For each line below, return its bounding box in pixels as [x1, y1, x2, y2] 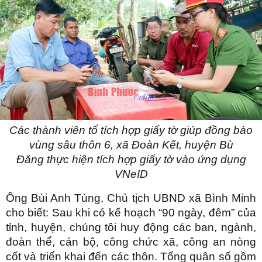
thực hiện [43, 153, 94, 166]
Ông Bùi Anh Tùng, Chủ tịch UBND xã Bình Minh [6, 191, 256, 204]
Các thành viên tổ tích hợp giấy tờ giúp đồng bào [9, 123, 253, 136]
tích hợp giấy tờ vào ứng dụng [93, 153, 246, 166]
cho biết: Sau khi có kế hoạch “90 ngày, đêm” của [6, 206, 256, 219]
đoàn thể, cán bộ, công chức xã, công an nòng [6, 235, 256, 248]
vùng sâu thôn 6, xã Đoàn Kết [29, 138, 179, 151]
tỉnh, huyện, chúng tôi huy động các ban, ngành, [6, 220, 256, 233]
